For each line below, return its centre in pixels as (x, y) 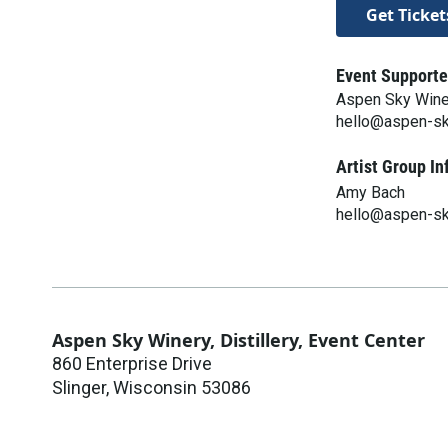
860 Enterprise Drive (132, 363)
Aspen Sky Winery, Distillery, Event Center (238, 339)
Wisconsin (155, 387)
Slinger (79, 387)
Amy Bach (370, 192)
